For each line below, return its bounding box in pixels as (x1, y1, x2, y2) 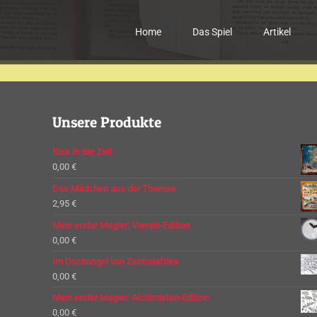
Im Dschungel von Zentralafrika (52, 256, 178, 267)
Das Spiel (192, 26, 233, 38)
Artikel (263, 26, 292, 38)
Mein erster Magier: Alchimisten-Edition (52, 292, 209, 304)
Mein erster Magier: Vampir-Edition (52, 220, 190, 231)
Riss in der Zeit (52, 146, 112, 157)
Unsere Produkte (52, 113, 161, 131)
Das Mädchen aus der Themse (52, 183, 175, 194)
